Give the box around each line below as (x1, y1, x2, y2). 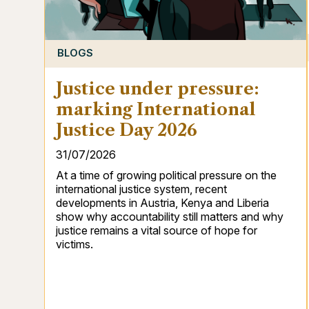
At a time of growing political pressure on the (56, 168, 277, 182)
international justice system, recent (56, 181, 227, 196)
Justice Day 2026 (56, 119, 197, 140)
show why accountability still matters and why (56, 209, 283, 223)
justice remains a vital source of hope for (56, 223, 257, 237)
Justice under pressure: (56, 78, 259, 99)
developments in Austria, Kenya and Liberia (56, 195, 269, 210)
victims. (56, 237, 93, 251)
